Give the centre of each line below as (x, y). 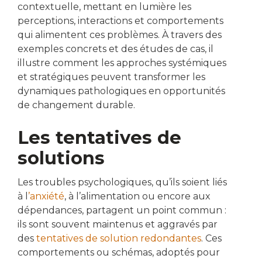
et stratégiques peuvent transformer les (111, 77)
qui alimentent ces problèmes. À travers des (120, 35)
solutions (61, 158)
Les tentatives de (99, 138)
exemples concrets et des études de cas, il (116, 49)
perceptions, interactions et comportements (120, 21)
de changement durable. (76, 105)
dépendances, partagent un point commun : (122, 211)
